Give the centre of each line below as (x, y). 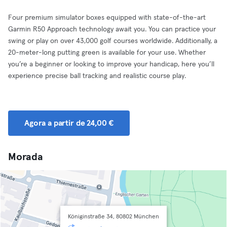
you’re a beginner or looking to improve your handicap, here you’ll (111, 64)
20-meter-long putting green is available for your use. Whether (107, 53)
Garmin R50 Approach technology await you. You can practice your (112, 29)
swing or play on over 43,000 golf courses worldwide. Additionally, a (113, 41)
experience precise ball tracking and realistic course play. (97, 76)
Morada (26, 157)
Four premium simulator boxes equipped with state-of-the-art (107, 18)
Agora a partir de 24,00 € (69, 123)
